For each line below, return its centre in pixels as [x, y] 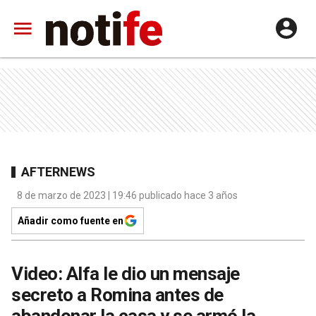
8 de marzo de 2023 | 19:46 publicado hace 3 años [127, 195]
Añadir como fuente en [71, 221]
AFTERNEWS [58, 171]
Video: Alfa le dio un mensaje [126, 274]
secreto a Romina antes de [117, 295]
